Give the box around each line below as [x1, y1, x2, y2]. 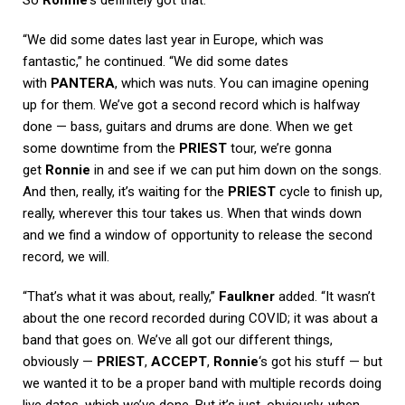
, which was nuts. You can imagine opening [115, 75, 369, 92]
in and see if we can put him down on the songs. [90, 162, 381, 179]
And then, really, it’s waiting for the [23, 184, 228, 201]
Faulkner [219, 288, 275, 306]
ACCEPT [151, 353, 207, 371]
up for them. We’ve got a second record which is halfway [23, 97, 360, 114]
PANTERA [51, 75, 115, 92]
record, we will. [23, 249, 109, 266]
